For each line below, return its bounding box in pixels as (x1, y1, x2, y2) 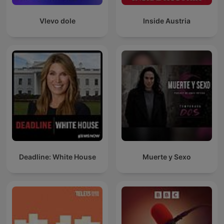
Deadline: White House (18, 152, 96, 161)
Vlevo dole (39, 16, 75, 25)
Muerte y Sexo (142, 152, 191, 161)
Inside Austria (143, 16, 190, 25)
